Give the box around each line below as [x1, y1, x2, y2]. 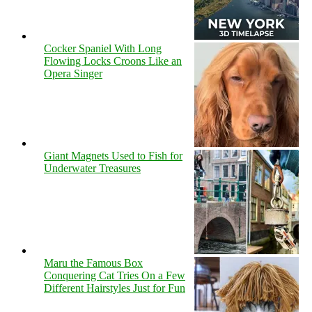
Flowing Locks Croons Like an [44, 54, 182, 67]
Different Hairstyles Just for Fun [44, 281, 185, 294]
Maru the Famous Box [44, 256, 143, 269]
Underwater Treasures [44, 162, 141, 174]
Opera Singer [44, 67, 102, 79]
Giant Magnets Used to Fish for [44, 149, 182, 162]
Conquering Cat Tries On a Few [44, 269, 185, 281]
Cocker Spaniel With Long [44, 42, 162, 54]
